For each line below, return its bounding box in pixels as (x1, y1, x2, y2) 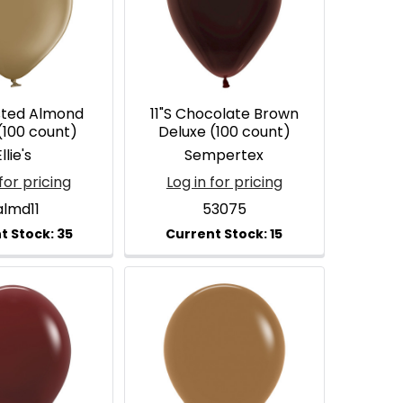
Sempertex (184, 144, 264, 166)
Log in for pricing (166, 171, 282, 193)
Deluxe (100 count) (157, 121, 291, 142)
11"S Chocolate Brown (149, 103, 299, 124)
